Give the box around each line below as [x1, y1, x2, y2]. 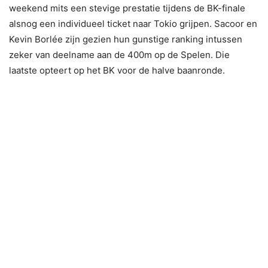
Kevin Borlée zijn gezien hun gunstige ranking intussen [9, 33, 242, 45]
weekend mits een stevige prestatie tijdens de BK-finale [9, 2, 245, 14]
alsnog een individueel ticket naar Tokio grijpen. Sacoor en [9, 18, 257, 30]
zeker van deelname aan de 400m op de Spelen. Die [9, 49, 230, 61]
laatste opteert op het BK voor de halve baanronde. [9, 65, 225, 77]
